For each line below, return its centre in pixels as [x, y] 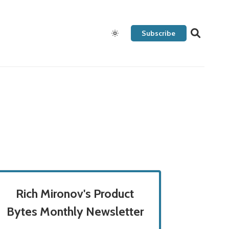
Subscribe [159, 33]
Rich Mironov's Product [75, 194]
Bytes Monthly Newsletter [75, 212]
